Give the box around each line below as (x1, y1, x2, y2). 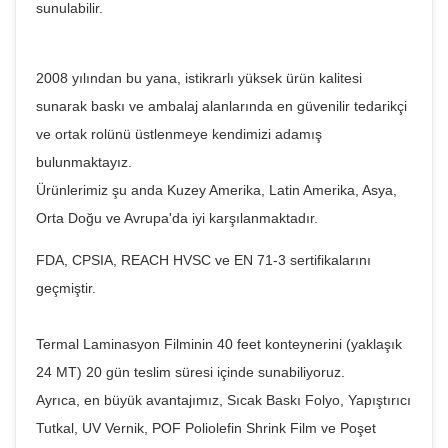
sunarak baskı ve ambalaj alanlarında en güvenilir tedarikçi (36, 98, 407, 115)
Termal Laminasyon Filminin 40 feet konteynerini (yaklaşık (36, 336, 402, 353)
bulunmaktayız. (36, 154, 132, 171)
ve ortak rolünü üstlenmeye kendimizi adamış (36, 126, 322, 143)
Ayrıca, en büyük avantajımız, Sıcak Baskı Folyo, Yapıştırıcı (36, 392, 411, 409)
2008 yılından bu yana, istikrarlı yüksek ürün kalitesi (36, 70, 362, 87)
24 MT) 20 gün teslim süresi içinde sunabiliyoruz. (36, 364, 345, 381)
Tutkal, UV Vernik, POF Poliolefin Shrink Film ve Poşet (36, 420, 376, 437)
